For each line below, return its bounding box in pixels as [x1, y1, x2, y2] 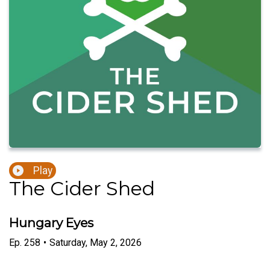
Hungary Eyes [9, 215, 93, 231]
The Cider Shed [9, 177, 155, 201]
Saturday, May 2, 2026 [49, 236, 142, 248]
